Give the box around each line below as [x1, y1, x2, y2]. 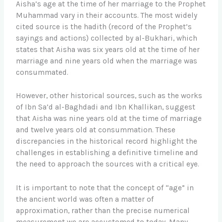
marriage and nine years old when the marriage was [16, 56, 198, 65]
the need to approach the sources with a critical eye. [16, 160, 200, 169]
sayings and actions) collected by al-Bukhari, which [16, 33, 198, 43]
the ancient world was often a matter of [16, 195, 154, 204]
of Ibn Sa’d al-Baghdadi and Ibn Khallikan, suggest [16, 103, 196, 112]
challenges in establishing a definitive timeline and [16, 148, 199, 158]
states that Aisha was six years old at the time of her [16, 45, 200, 54]
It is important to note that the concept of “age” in [16, 183, 194, 193]
